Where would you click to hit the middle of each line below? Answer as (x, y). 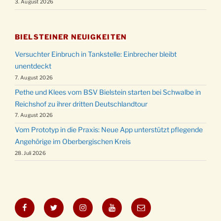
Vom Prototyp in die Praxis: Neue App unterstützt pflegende (109, 130)
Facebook (39, 204)
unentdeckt (33, 66)
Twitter (62, 204)
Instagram (97, 204)
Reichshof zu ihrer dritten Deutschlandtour (81, 104)
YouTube (124, 204)
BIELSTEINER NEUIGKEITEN (71, 37)
